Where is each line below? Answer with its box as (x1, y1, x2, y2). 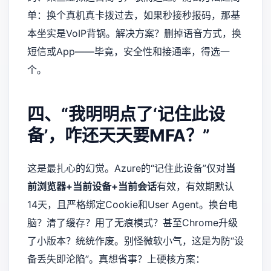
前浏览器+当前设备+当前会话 (27, 180, 157, 193)
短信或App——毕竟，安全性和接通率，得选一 (27, 45, 230, 58)
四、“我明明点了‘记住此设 (27, 104, 225, 125)
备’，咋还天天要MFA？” (27, 125, 210, 146)
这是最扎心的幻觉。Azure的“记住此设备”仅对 (27, 162, 226, 175)
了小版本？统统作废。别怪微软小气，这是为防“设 (27, 235, 244, 247)
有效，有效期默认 (157, 180, 234, 193)
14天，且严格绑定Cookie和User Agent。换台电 (27, 198, 238, 211)
